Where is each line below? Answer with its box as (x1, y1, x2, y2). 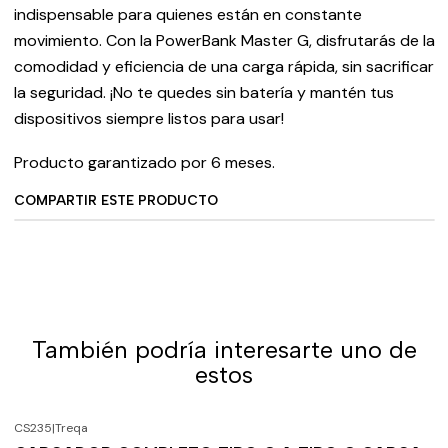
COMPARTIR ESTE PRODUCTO (13, 192, 218, 208)
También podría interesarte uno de (31, 335, 417, 364)
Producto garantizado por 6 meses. (13, 152, 275, 173)
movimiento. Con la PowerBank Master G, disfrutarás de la (13, 30, 435, 51)
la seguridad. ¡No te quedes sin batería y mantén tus (13, 82, 394, 103)
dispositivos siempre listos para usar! (13, 108, 284, 129)
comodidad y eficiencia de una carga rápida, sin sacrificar (13, 56, 434, 77)
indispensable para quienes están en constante (13, 4, 362, 25)
